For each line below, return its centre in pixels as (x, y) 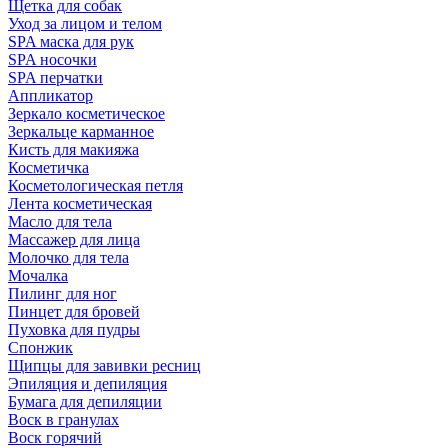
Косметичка (48, 167)
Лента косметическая (80, 203)
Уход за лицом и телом (85, 23)
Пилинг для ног (62, 293)
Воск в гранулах (63, 419)
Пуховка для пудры (74, 329)
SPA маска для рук (71, 41)
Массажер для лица (74, 239)
